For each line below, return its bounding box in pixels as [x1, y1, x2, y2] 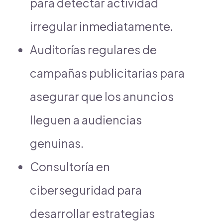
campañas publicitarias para [30, 65, 185, 80]
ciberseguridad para [30, 182, 142, 197]
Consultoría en [30, 159, 110, 174]
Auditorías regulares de [30, 42, 157, 57]
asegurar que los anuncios [30, 89, 174, 104]
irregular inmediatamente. [30, 18, 173, 33]
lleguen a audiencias [30, 112, 142, 127]
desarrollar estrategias [30, 206, 155, 221]
